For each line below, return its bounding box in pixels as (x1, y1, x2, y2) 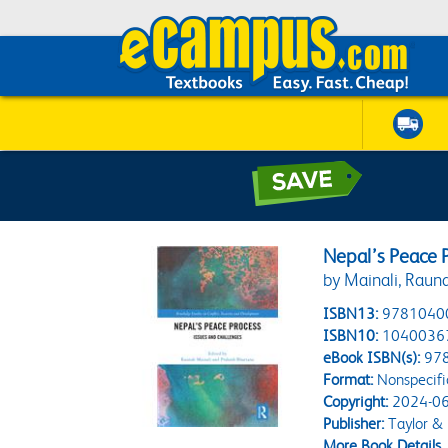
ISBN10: (323, 326, 379, 345)
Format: (323, 370, 374, 389)
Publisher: (323, 414, 385, 433)
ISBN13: (323, 304, 379, 323)
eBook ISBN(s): (323, 348, 421, 367)
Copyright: (323, 392, 389, 411)
